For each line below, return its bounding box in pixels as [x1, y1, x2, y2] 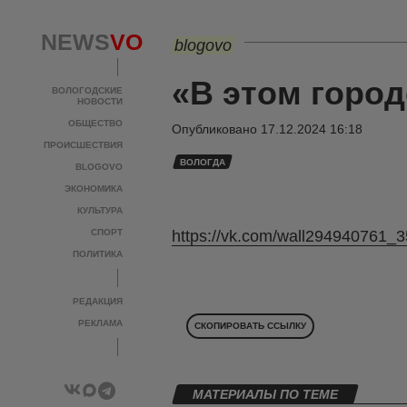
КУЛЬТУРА [77, 205, 123, 215]
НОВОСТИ [77, 96, 123, 106]
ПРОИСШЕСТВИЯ [44, 140, 123, 150]
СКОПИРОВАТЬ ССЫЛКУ [194, 321, 306, 332]
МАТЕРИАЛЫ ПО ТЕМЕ [193, 387, 338, 402]
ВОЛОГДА [180, 157, 225, 167]
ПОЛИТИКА [73, 249, 123, 259]
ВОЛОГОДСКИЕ [52, 85, 123, 95]
